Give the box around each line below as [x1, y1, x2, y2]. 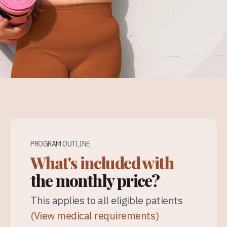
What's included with [30, 152, 173, 174]
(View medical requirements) [30, 209, 159, 223]
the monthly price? [30, 169, 160, 192]
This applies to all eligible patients [30, 194, 183, 208]
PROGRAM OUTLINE [30, 139, 90, 149]
